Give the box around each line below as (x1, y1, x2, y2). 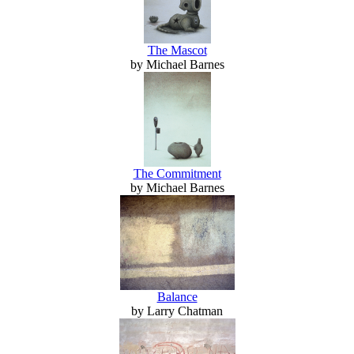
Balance (156, 289, 198, 303)
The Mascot (147, 43, 207, 57)
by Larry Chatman (131, 303, 223, 318)
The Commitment (133, 166, 221, 180)
